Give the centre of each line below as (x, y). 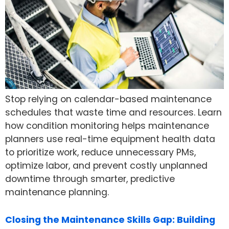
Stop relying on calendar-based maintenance (108, 99)
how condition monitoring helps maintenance (107, 125)
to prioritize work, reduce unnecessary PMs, (100, 152)
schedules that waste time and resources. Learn (113, 112)
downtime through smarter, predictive (90, 179)
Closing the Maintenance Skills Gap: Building (110, 220)
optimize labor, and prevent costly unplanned (106, 165)
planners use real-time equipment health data (110, 139)
